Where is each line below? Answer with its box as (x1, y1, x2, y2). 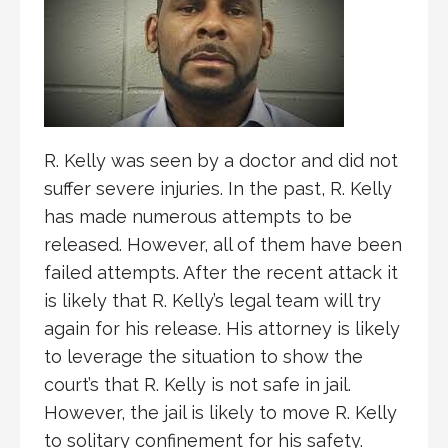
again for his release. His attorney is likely (44, 317, 400, 339)
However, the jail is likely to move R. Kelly (44, 401, 397, 423)
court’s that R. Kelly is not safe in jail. (44, 373, 351, 395)
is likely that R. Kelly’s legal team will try (44, 289, 381, 311)
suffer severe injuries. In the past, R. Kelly (44, 177, 392, 199)
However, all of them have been (122, 233, 402, 255)
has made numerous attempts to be (44, 205, 352, 227)
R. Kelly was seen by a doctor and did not (44, 149, 398, 171)
